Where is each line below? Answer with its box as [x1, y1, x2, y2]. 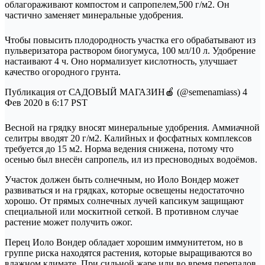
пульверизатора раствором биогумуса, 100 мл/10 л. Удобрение [5, 46, 256, 56]
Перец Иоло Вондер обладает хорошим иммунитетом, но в [5, 237, 243, 248]
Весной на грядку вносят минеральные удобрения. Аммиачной [5, 122, 260, 133]
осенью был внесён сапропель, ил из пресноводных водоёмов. [5, 154, 257, 165]
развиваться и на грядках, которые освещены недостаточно [5, 185, 244, 196]
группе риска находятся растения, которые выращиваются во [5, 248, 252, 258]
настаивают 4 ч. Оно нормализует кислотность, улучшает [5, 56, 237, 67]
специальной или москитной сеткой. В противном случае [5, 206, 238, 217]
